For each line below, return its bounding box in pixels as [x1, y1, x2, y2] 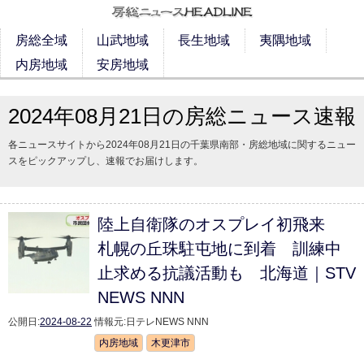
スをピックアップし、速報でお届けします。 [8, 155, 203, 167]
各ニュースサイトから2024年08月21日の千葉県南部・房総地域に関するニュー [8, 139, 356, 150]
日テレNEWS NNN [126, 316, 209, 327]
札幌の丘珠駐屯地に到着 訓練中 [97, 240, 341, 258]
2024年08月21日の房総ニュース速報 [8, 104, 356, 128]
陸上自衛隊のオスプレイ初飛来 [97, 215, 341, 233]
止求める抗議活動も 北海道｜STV [97, 264, 356, 282]
